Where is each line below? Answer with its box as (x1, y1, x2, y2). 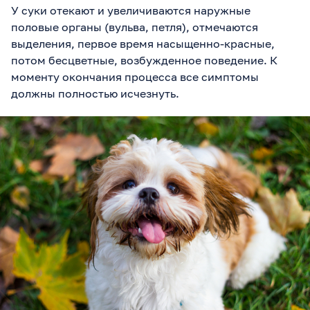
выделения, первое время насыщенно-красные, (11, 36, 275, 51)
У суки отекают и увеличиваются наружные (11, 3, 250, 17)
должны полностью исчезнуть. (11, 86, 179, 100)
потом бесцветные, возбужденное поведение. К (11, 53, 277, 67)
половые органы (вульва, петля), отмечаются (11, 19, 258, 34)
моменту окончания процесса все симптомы (11, 69, 259, 84)
